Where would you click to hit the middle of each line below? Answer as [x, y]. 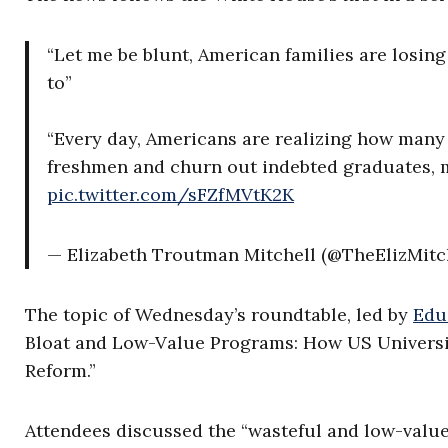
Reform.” [60, 370]
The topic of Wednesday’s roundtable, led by [219, 314]
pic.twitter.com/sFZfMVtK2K [170, 194]
